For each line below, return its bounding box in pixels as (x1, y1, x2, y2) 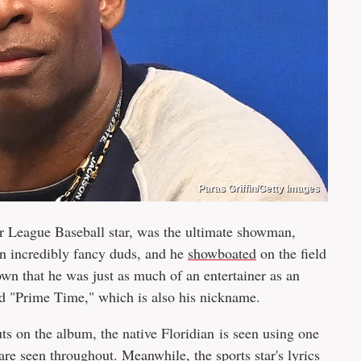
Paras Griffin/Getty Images (198, 183, 320, 194)
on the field (256, 243, 326, 263)
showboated (188, 243, 256, 263)
